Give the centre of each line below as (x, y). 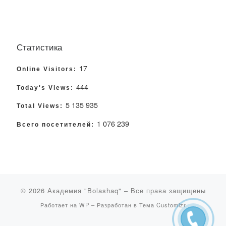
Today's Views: (46, 88)
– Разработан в (114, 205)
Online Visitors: (48, 69)
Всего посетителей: (57, 124)
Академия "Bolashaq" (84, 191)
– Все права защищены (163, 191)
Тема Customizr (162, 205)
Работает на (60, 205)
